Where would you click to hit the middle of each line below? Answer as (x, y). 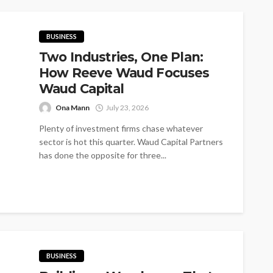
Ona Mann (73, 107)
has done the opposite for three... (103, 155)
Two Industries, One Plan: (121, 57)
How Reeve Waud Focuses (124, 73)
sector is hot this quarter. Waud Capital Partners (131, 141)
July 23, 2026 (127, 107)
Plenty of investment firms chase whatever (121, 128)
